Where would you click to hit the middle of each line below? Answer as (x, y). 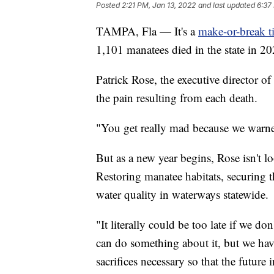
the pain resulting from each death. (177, 98)
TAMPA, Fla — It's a (147, 31)
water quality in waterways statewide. (182, 194)
